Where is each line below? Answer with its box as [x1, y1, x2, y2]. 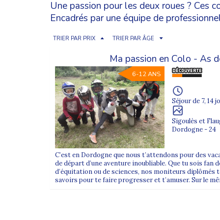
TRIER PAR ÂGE [112, 34, 154, 42]
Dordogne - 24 [172, 125, 217, 134]
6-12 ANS [132, 69, 161, 79]
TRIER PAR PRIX [53, 34, 95, 42]
